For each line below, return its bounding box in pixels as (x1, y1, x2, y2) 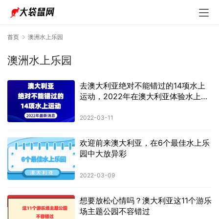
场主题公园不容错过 (79, 206, 153, 216)
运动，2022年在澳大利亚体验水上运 (79, 91, 209, 102)
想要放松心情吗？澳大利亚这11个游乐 (79, 195, 212, 205)
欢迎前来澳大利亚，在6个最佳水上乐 (79, 138, 210, 148)
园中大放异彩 (79, 149, 129, 159)
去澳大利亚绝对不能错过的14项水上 (79, 81, 205, 91)
